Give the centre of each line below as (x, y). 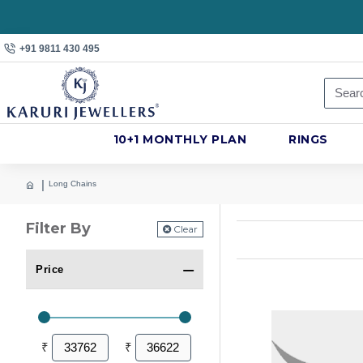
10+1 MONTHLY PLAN (180, 140)
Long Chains (73, 184)
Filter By (58, 229)
